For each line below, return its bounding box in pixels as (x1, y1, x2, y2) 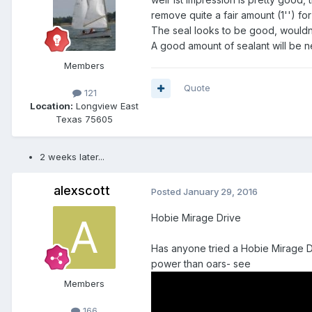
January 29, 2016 (183, 186, 258, 198)
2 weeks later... (40, 151, 104, 163)
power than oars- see (151, 258, 251, 270)
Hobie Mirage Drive (151, 212, 241, 224)
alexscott (53, 183, 110, 198)
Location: (30, 100, 73, 112)
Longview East (73, 100, 139, 112)
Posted (151, 186, 183, 198)
